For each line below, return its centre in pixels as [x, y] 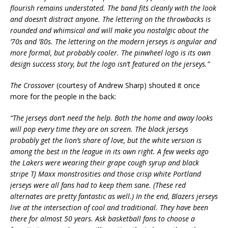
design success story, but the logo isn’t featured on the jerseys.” [110, 64]
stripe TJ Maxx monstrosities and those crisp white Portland [106, 174]
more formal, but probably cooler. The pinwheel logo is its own [110, 53]
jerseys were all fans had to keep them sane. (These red [98, 185]
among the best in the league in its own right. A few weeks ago [109, 152]
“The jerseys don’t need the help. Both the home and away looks [111, 118]
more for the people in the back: [63, 97]
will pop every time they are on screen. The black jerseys [99, 129]
